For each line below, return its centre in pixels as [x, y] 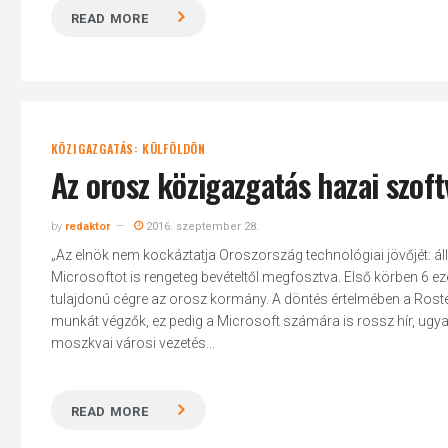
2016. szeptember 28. [200, 226]
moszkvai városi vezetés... [132, 343]
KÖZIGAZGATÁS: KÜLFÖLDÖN [128, 148]
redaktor [87, 226]
